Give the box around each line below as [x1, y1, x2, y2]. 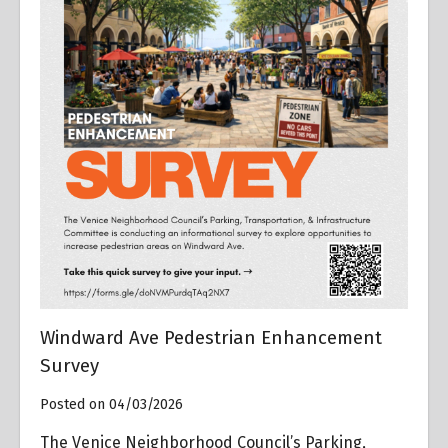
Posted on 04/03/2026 [40, 395, 183, 413]
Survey [40, 354, 99, 377]
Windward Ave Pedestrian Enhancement [40, 326, 382, 349]
